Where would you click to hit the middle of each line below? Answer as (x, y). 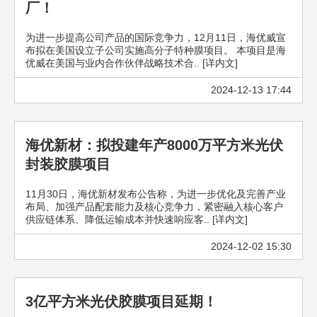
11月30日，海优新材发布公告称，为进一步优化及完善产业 (156, 194)
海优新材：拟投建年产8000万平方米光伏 (154, 145)
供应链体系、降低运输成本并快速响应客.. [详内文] (137, 219)
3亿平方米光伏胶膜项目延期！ (121, 301)
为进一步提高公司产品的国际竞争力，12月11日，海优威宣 (156, 38)
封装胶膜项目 (68, 164)
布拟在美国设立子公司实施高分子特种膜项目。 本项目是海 (156, 50)
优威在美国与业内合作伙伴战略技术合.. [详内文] (132, 63)
